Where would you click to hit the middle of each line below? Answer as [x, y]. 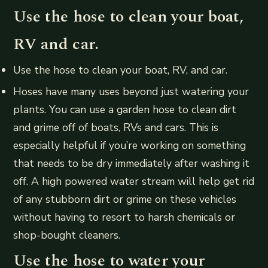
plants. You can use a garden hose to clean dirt [125, 109]
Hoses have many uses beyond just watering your [131, 91]
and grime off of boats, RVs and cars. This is [116, 127]
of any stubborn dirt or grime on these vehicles [125, 199]
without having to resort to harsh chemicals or [124, 217]
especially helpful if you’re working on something [130, 145]
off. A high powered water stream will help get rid [134, 181]
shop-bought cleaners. [67, 235]
